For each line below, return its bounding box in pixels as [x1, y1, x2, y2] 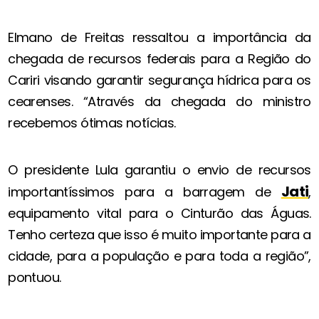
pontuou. [8, 268, 61, 287]
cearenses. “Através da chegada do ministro [8, 93, 311, 111]
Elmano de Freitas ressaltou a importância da [8, 28, 311, 47]
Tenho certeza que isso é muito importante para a [8, 226, 311, 244]
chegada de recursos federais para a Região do [8, 50, 311, 68]
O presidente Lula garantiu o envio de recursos [8, 161, 311, 179]
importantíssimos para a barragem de [8, 183, 281, 202]
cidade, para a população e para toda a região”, [8, 247, 311, 266]
